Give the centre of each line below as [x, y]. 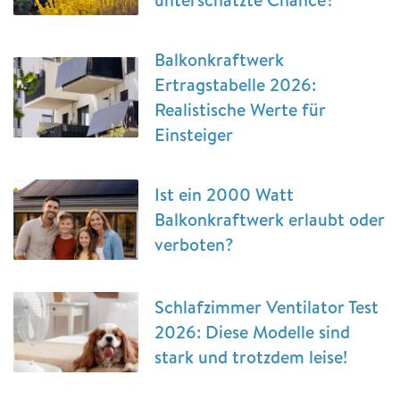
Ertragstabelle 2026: [235, 85]
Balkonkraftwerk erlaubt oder [270, 220]
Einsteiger [194, 135]
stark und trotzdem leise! [251, 357]
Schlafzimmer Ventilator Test [267, 307]
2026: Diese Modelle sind [252, 332]
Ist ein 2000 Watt [224, 195]
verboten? [194, 245]
